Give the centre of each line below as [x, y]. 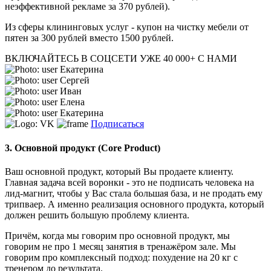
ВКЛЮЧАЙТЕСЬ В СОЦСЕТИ [71, 59]
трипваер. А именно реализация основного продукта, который [135, 204]
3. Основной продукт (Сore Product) [83, 148]
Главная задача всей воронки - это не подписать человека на [129, 182]
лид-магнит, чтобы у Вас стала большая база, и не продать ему [134, 193]
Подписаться [117, 124]
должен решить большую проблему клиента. [97, 215]
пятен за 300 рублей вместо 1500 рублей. [89, 38]
